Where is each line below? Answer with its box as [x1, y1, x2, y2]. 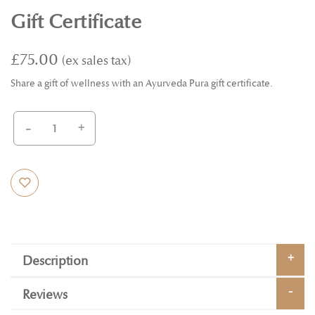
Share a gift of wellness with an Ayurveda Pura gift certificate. [11, 77, 273, 89]
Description [22, 254, 88, 269]
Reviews [22, 288, 67, 303]
